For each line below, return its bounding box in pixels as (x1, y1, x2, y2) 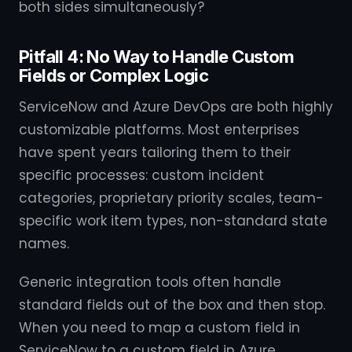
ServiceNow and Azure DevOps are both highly (19, 97, 333, 116)
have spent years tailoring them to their (19, 143, 291, 162)
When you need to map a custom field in (19, 318, 300, 337)
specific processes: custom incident (19, 166, 264, 185)
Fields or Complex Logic (19, 65, 209, 86)
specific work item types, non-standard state (19, 211, 328, 230)
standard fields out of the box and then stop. (19, 295, 325, 314)
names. (19, 234, 69, 253)
